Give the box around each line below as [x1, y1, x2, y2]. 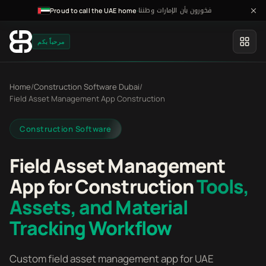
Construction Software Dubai [34, 81, 140, 92]
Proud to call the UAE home [50, 6, 137, 15]
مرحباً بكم [37, 37, 65, 46]
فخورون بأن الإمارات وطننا [138, 4, 211, 17]
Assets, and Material [9, 194, 188, 220]
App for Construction [9, 173, 197, 199]
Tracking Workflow [9, 215, 172, 241]
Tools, [196, 173, 249, 199]
